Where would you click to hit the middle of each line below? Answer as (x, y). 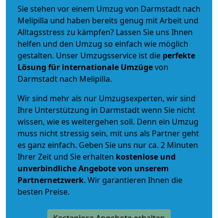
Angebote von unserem (124, 168)
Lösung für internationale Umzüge (85, 67)
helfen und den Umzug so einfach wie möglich (103, 44)
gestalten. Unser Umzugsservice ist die (90, 55)
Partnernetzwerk (51, 180)
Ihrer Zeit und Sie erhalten (67, 156)
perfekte (179, 55)
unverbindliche (47, 168)
